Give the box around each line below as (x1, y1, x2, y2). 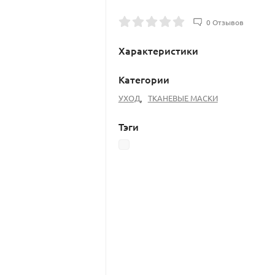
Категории (118, 72, 169, 86)
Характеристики (118, 44, 198, 57)
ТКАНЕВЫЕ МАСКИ (147, 93, 218, 103)
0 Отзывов (206, 17, 244, 27)
